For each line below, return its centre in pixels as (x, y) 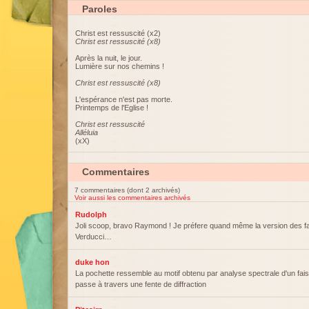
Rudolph (91, 215)
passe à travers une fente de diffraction (141, 284)
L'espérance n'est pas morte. (124, 99)
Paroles (100, 9)
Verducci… (93, 237)
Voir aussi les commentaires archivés (132, 198)
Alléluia (87, 132)
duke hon (92, 262)
